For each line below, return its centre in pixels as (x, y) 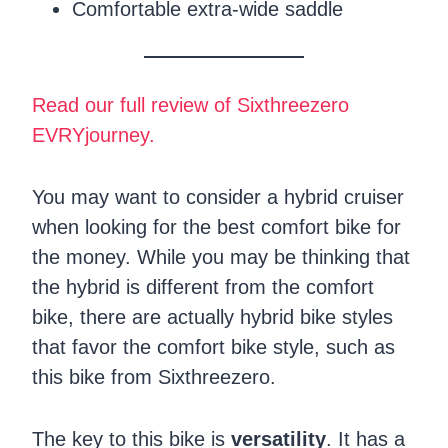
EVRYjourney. (93, 134)
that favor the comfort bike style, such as (213, 346)
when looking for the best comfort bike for (216, 226)
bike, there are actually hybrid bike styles (212, 316)
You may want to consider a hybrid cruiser (218, 196)
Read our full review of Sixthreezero (190, 104)
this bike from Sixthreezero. (154, 376)
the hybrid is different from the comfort (203, 286)
